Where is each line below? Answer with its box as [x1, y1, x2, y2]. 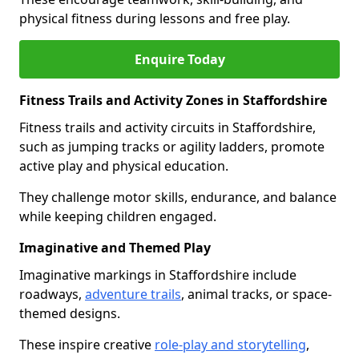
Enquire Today [134, 50, 225, 68]
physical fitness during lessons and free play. [19, 10, 290, 27]
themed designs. [19, 305, 123, 322]
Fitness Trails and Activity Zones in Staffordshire [19, 91, 327, 109]
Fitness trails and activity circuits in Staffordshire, [19, 119, 316, 136]
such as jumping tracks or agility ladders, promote [19, 138, 325, 155]
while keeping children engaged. [19, 208, 216, 225]
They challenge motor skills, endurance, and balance [19, 188, 337, 206]
